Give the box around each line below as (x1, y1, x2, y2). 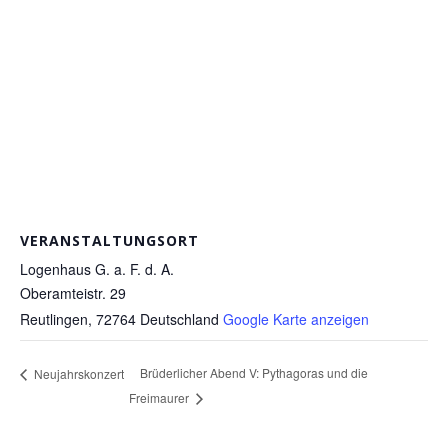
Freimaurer (128, 389, 192, 407)
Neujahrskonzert (31, 364, 124, 382)
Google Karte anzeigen (223, 309, 369, 329)
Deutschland (140, 309, 219, 329)
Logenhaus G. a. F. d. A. (20, 259, 174, 279)
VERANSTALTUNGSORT (20, 231, 199, 250)
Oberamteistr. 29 (20, 283, 126, 303)
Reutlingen (20, 309, 88, 329)
